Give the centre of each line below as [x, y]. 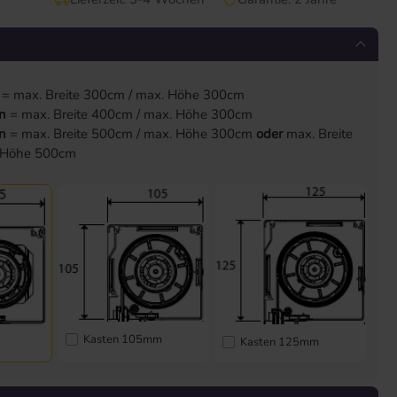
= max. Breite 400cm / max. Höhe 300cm [130, 114]
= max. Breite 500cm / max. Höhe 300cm [132, 133]
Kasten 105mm [122, 339]
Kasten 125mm [280, 343]
